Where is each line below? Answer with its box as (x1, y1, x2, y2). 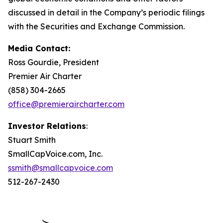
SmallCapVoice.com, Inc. (8, 148, 103, 159)
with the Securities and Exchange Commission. (8, 21, 185, 31)
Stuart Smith (8, 134, 56, 145)
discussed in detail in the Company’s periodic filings (8, 7, 205, 17)
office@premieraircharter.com (8, 99, 124, 109)
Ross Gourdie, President (8, 57, 99, 67)
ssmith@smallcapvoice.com (8, 162, 113, 173)
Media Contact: (8, 43, 70, 53)
